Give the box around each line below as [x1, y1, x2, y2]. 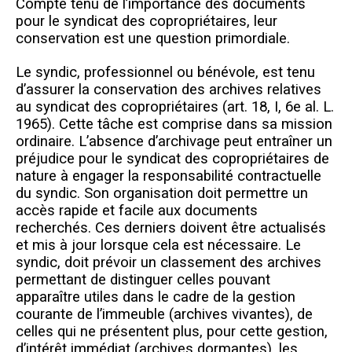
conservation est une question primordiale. [16, 29, 290, 47]
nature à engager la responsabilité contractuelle [16, 167, 321, 185]
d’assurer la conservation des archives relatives [16, 80, 321, 98]
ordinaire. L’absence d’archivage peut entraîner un [16, 132, 332, 150]
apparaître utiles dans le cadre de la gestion [16, 288, 295, 306]
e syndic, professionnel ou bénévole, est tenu [24, 63, 315, 81]
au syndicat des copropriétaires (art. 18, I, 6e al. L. [16, 97, 334, 115]
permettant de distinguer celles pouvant [16, 270, 270, 288]
